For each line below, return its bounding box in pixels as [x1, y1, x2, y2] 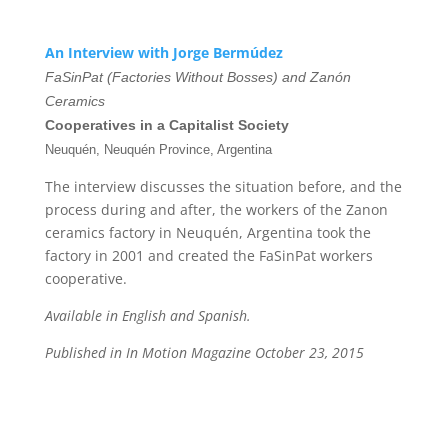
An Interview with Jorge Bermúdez [44, 43, 283, 62]
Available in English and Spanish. [44, 306, 251, 325]
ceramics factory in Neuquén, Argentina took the [44, 223, 371, 242]
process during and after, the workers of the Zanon [44, 200, 388, 219]
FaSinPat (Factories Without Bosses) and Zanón [44, 69, 351, 85]
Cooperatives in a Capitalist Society [44, 117, 289, 133]
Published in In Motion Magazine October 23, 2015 [44, 343, 364, 362]
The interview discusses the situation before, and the [44, 177, 402, 196]
